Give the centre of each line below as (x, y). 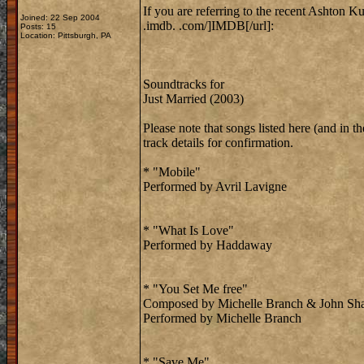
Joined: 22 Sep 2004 (60, 17)
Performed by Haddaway (208, 245)
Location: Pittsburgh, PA (66, 35)
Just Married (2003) (193, 99)
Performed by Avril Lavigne (215, 186)
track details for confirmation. (218, 143)
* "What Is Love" (188, 230)
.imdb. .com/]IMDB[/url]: (208, 26)
